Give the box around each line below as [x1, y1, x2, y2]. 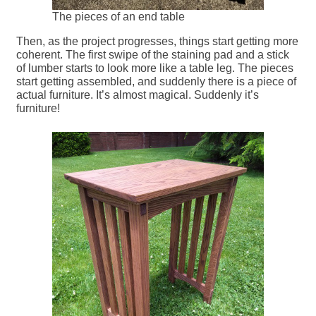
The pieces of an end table [51, 10, 185, 23]
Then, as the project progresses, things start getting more [16, 35, 299, 47]
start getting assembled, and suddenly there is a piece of [16, 75, 297, 87]
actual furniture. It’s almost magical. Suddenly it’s [16, 88, 260, 101]
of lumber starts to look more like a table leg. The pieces [16, 61, 294, 74]
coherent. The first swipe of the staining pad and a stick [16, 48, 290, 61]
